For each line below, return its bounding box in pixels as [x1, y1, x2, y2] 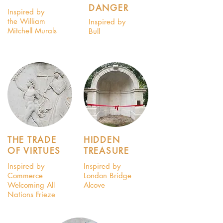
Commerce [7, 171, 43, 180]
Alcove [84, 180, 105, 190]
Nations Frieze [7, 190, 55, 199]
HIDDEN [84, 134, 120, 145]
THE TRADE [7, 134, 57, 145]
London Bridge [84, 171, 131, 180]
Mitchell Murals [7, 26, 57, 35]
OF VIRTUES [7, 145, 61, 156]
